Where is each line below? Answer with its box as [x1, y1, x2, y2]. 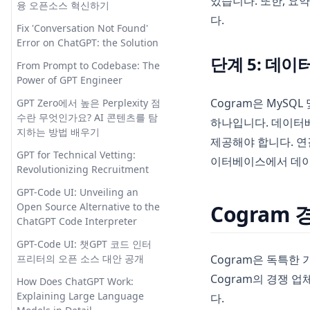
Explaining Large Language [17, 289, 144, 302]
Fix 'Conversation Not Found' [17, 21, 148, 35]
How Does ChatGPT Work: [17, 275, 134, 288]
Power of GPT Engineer [17, 73, 122, 86]
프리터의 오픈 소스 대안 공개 [17, 252, 144, 265]
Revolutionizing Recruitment [17, 163, 149, 176]
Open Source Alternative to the [17, 200, 160, 213]
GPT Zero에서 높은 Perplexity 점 [17, 96, 161, 109]
